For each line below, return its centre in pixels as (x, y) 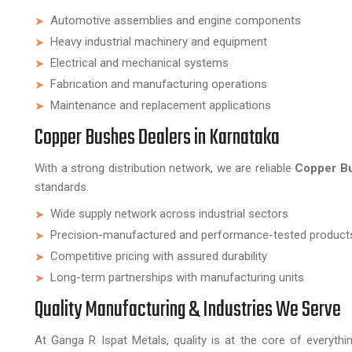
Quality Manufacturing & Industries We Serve (188, 310)
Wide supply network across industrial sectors (169, 214)
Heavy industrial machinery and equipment (159, 42)
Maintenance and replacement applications (161, 105)
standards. (62, 187)
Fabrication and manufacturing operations (159, 84)
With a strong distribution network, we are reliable (165, 168)
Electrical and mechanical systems (139, 63)
